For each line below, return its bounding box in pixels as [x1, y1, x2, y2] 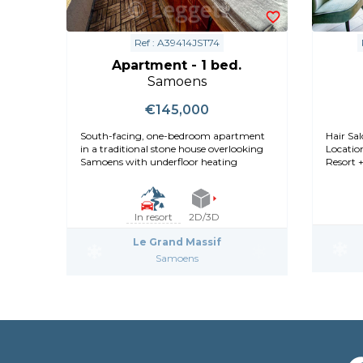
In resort [134, 210, 173, 223]
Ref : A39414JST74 [134, 36, 220, 49]
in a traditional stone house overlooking [80, 142, 263, 155]
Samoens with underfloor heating [80, 155, 237, 168]
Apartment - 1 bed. [112, 57, 242, 73]
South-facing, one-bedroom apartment [80, 129, 265, 142]
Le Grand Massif [132, 235, 221, 248]
